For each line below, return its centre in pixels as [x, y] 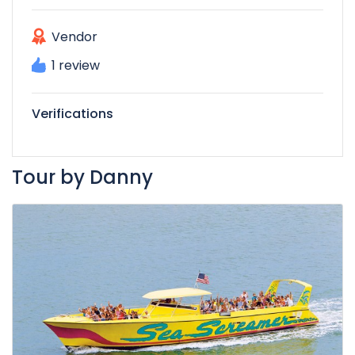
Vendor [74, 37]
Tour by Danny [82, 177]
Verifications [73, 114]
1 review [76, 65]
